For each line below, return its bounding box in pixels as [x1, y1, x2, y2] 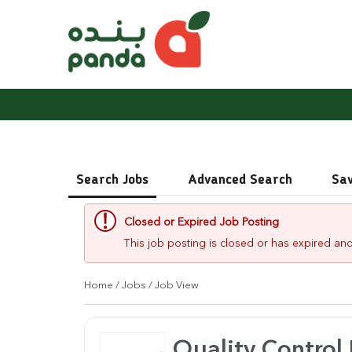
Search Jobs [76, 174, 148, 187]
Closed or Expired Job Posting [124, 217, 279, 228]
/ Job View [148, 280, 199, 291]
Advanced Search [188, 174, 292, 187]
